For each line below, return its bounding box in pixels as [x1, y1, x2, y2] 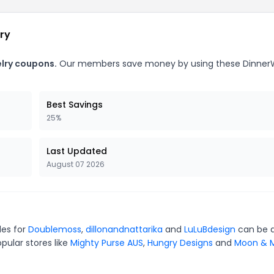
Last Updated [46, 144, 107, 157]
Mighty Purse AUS [70, 236, 143, 249]
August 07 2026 [46, 158, 105, 169]
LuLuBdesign [184, 223, 235, 235]
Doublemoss [28, 223, 81, 235]
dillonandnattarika [86, 223, 163, 235]
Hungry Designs [147, 236, 213, 249]
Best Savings [46, 98, 103, 111]
